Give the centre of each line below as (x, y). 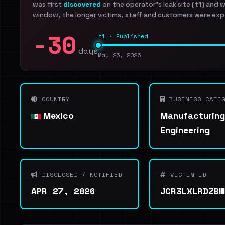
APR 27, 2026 (63, 191)
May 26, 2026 (120, 55)
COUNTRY (54, 99)
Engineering (185, 130)
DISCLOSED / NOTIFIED (80, 175)
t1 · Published (123, 36)
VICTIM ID (186, 175)
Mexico (58, 116)
